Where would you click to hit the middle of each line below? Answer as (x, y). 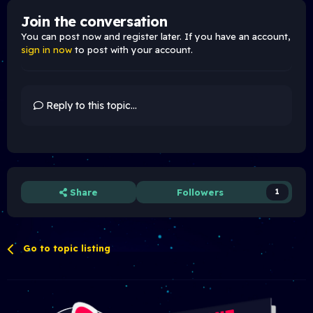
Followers (200, 192)
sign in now (46, 50)
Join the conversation (94, 22)
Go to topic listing (67, 248)
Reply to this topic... (90, 106)
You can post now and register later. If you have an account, (155, 37)
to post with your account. (132, 50)
